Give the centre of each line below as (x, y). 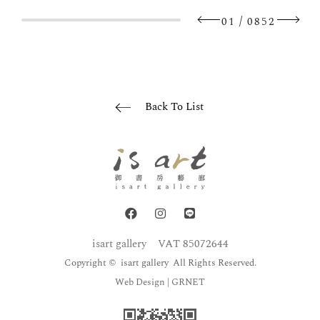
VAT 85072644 (193, 244)
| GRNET (185, 282)
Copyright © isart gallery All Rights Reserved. (160, 262)
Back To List (174, 107)
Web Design (140, 282)
